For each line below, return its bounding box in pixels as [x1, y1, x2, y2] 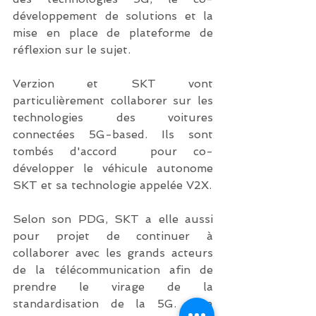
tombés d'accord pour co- [13, 145, 213, 159]
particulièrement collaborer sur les [13, 94, 213, 108]
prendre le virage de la [13, 280, 213, 294]
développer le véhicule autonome [13, 162, 213, 176]
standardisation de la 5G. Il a [13, 297, 213, 311]
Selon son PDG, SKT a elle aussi [13, 212, 213, 226]
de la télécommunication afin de [13, 263, 213, 277]
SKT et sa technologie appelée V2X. [13, 178, 212, 193]
